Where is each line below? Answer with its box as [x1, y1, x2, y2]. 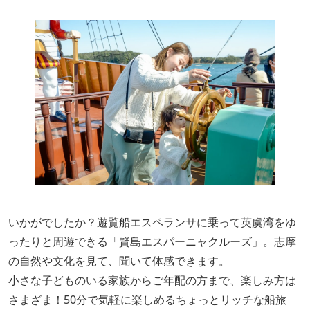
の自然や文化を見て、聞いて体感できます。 [8, 253, 230, 268]
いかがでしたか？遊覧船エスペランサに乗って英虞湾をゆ [8, 215, 296, 230]
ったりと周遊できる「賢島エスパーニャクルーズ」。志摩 [8, 234, 296, 249]
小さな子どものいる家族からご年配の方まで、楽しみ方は [8, 273, 296, 288]
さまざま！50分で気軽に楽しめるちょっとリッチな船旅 [8, 292, 286, 307]
